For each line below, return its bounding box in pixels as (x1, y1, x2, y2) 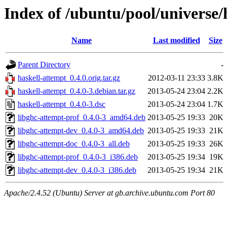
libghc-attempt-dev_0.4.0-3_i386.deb (18, 166, 136, 175)
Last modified (153, 36, 200, 45)
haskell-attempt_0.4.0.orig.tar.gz (18, 73, 120, 83)
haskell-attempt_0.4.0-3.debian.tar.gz (18, 87, 135, 96)
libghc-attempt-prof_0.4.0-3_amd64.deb (18, 113, 145, 122)
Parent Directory (18, 60, 70, 69)
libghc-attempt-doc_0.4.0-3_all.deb (18, 139, 130, 148)
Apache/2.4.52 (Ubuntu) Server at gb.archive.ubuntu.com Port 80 (4, 188, 215, 198)
